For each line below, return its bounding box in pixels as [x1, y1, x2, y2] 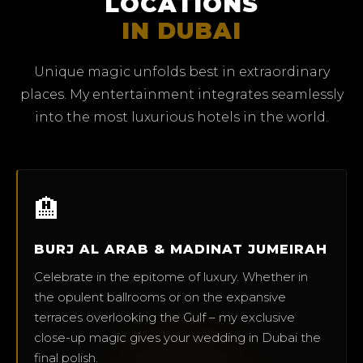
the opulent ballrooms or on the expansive [34, 288, 286, 305]
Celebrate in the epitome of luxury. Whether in [34, 268, 308, 284]
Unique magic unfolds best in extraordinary [33, 63, 330, 79]
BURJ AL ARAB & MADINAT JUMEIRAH [34, 241, 327, 257]
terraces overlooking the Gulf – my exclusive [34, 309, 295, 325]
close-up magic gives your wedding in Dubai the [34, 329, 321, 345]
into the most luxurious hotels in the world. [35, 109, 328, 125]
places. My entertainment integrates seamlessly [19, 86, 344, 102]
